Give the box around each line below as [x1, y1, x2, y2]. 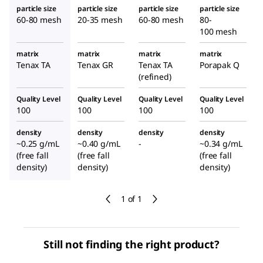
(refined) [139, 70, 171, 82]
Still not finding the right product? [43, 237, 220, 251]
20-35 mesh [77, 14, 123, 25]
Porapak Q [200, 59, 240, 70]
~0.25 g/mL [16, 137, 59, 149]
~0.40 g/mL [77, 137, 120, 149]
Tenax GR [77, 59, 113, 70]
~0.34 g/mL [200, 137, 242, 149]
